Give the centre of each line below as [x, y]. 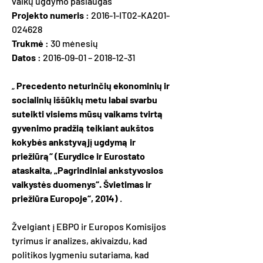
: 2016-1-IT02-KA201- [127, 15]
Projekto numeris [48, 15]
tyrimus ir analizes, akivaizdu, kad [80, 240]
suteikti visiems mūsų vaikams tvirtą [87, 114]
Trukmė [28, 43]
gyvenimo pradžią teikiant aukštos [83, 128]
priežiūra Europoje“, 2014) [65, 198]
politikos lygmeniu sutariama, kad [80, 254]
